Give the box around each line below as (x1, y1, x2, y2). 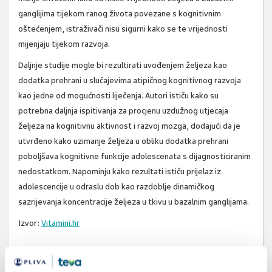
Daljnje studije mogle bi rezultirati (18, 60, 143, 71)
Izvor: (18, 218, 41, 229)
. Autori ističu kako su (141, 90, 219, 101)
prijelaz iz (186, 166, 221, 177)
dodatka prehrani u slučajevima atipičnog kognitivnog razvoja (18, 75, 241, 86)
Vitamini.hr (41, 218, 80, 229)
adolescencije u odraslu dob (18, 182, 120, 192)
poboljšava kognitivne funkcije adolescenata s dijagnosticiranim (18, 151, 251, 162)
